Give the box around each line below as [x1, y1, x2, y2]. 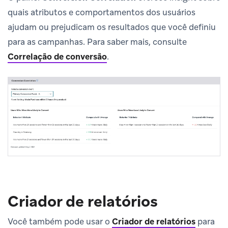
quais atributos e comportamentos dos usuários [8, 6, 195, 18]
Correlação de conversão [8, 50, 107, 62]
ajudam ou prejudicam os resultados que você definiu [8, 21, 216, 33]
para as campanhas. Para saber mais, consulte [8, 36, 187, 47]
